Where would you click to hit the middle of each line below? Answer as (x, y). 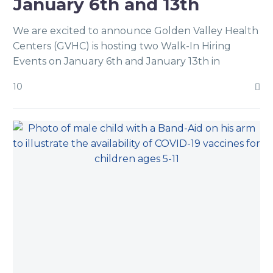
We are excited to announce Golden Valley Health (136, 31)
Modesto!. (36, 76)
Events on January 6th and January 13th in (116, 61)
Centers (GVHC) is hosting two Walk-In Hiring (122, 46)
